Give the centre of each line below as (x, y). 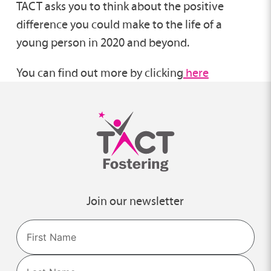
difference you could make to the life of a (119, 24)
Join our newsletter (135, 201)
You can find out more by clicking (100, 73)
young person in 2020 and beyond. (103, 43)
